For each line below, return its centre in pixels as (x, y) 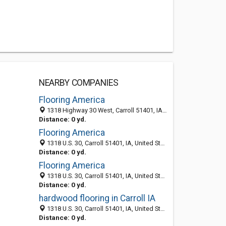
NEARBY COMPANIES (78, 83)
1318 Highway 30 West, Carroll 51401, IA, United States (104, 110)
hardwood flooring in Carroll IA (97, 198)
